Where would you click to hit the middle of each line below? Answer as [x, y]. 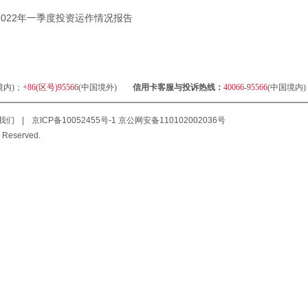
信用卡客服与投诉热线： [178, 87]
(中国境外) [98, 87]
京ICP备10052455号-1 [74, 120]
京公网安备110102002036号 [171, 120]
